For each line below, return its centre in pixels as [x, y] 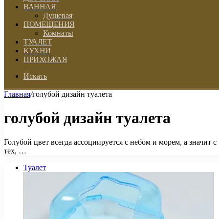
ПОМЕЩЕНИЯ [49, 24]
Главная [17, 94]
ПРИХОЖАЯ [45, 59]
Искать [35, 76]
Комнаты [58, 33]
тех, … [15, 151]
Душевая [58, 15]
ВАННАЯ [40, 7]
